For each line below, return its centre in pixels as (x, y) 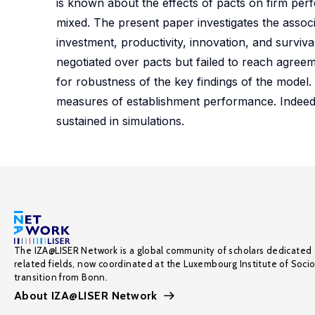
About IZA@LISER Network (86, 296)
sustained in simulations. (120, 121)
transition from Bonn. (61, 277)
